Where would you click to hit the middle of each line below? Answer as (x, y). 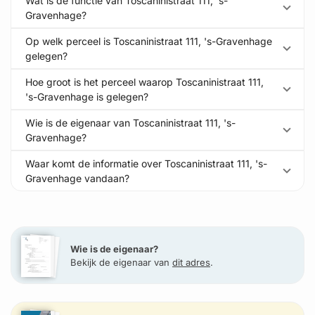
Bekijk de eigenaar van (121, 262)
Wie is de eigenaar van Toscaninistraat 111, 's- (130, 123)
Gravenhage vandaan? (77, 178)
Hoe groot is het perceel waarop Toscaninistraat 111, (144, 82)
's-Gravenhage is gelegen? (87, 97)
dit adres (191, 262)
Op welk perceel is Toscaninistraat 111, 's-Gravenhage (149, 41)
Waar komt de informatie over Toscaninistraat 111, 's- (146, 163)
